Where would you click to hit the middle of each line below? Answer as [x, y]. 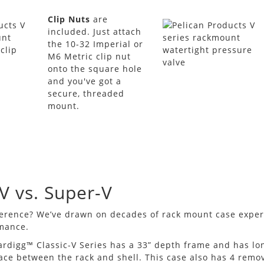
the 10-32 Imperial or [95, 44]
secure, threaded [86, 93]
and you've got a [84, 81]
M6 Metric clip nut [89, 56]
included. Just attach [94, 32]
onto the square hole [95, 69]
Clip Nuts [69, 19]
